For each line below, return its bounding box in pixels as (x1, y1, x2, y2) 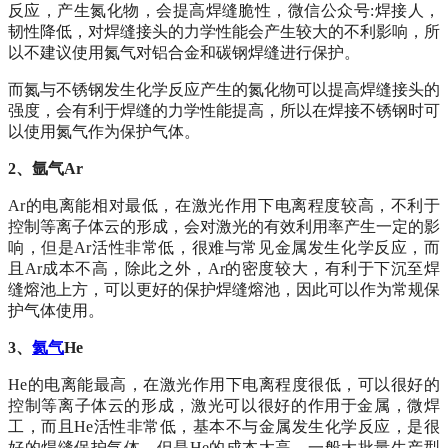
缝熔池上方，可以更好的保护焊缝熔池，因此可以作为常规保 (8, 281, 440, 299)
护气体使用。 (8, 302, 104, 320)
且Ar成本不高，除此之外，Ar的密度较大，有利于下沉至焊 (8, 260, 440, 278)
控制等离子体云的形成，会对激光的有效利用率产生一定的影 (8, 218, 440, 236)
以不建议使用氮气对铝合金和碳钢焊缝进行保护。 (8, 44, 360, 62)
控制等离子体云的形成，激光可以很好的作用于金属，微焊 (8, 397, 440, 415)
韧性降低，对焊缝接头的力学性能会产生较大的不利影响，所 (8, 23, 440, 41)
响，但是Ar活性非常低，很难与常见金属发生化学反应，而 (8, 239, 440, 257)
